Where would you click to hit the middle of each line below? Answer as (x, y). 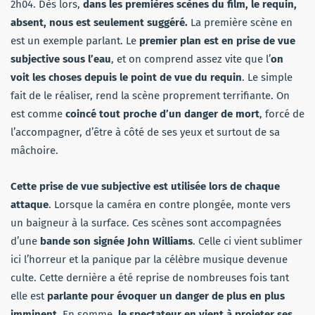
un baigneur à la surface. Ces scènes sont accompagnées (146, 223)
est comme (38, 114)
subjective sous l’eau (61, 59)
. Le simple (267, 78)
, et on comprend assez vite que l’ (191, 59)
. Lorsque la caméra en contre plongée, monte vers (169, 205)
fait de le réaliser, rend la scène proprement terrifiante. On (150, 96)
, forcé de (282, 114)
